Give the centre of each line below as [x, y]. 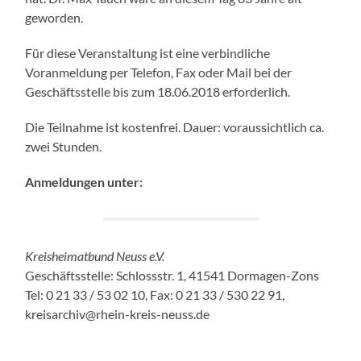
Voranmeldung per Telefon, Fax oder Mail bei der [159, 73]
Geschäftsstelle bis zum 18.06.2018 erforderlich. [158, 92]
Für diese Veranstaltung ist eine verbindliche [148, 53]
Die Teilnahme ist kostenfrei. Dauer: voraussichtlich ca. [175, 127]
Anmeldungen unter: [84, 182]
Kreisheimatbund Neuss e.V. [95, 256]
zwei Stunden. [64, 147]
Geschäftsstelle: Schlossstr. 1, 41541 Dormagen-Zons [172, 276]
